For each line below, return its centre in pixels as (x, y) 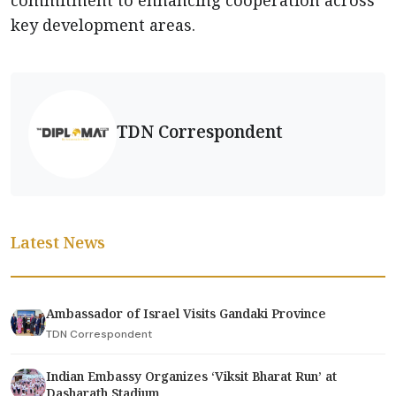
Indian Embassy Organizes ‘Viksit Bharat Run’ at (191, 377)
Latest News (58, 243)
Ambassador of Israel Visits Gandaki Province (188, 314)
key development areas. (103, 25)
